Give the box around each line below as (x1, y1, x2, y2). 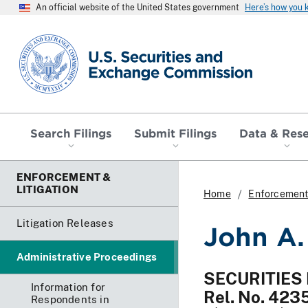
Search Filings (30, 125, 112, 140)
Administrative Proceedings (16, 250, 157, 263)
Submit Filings (134, 125, 217, 140)
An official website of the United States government (36, 3, 239, 12)
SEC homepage (19, 33, 98, 46)
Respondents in (31, 293, 109, 305)
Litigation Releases (16, 217, 113, 229)
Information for (31, 280, 105, 293)
